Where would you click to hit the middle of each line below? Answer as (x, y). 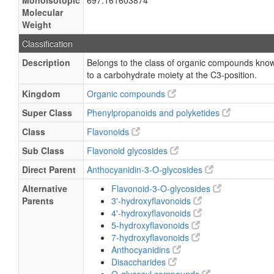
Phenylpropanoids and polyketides (154, 113)
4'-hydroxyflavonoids (152, 213)
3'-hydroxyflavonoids (152, 201)
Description (46, 62)
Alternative (45, 188)
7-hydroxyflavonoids (151, 237)
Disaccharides (140, 262)
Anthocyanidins (142, 250)
